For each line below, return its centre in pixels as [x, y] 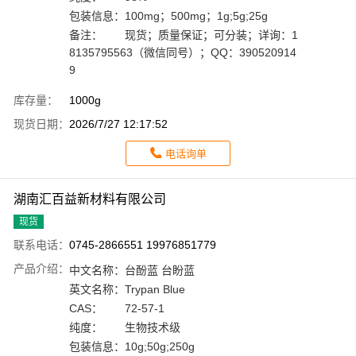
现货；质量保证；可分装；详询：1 [211, 35]
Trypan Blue [155, 290]
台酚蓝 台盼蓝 [160, 271]
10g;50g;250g [160, 347]
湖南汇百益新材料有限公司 [90, 199]
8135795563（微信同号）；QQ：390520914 [183, 53]
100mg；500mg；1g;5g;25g [196, 16]
